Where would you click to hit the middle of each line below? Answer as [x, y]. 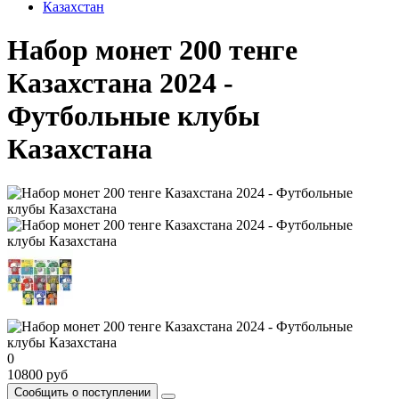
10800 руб [37, 374]
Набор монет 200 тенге [152, 50]
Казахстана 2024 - [120, 83]
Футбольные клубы [134, 116]
